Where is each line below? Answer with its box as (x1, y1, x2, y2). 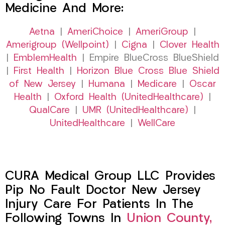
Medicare (138, 80, 177, 90)
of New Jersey (9, 80, 76, 90)
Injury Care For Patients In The (5, 198, 193, 211)
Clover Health (159, 41, 219, 51)
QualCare (29, 106, 70, 116)
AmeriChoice (67, 28, 123, 38)
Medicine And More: (5, 3, 124, 16)
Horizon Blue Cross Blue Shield (76, 67, 219, 77)
